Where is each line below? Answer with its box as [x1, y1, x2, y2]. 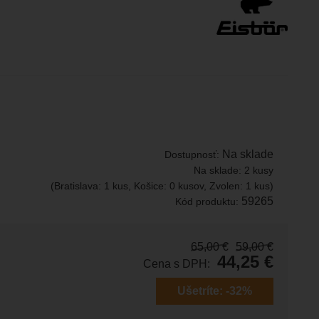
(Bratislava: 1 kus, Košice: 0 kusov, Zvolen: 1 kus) [51, 179, 274, 192]
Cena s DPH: [143, 257, 211, 270]
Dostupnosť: [164, 148, 223, 160]
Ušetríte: [177, 284, 224, 297]
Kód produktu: [175, 195, 242, 207]
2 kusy [244, 164, 274, 176]
